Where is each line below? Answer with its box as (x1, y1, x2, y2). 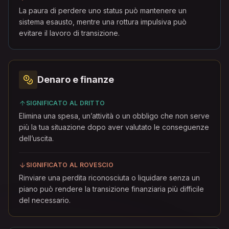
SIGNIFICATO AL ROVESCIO (26, 161, 113, 169)
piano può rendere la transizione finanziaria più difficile (19, 185, 204, 193)
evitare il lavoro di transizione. (19, 29, 120, 37)
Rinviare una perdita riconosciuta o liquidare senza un (19, 173, 200, 182)
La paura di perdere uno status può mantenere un (19, 6, 187, 15)
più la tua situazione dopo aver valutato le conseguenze (19, 123, 209, 131)
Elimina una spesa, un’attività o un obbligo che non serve (19, 111, 210, 120)
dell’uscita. (19, 134, 54, 143)
